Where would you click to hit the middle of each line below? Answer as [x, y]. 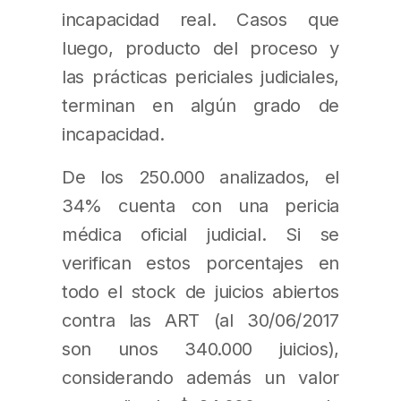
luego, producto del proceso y [200, 47]
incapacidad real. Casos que [200, 19]
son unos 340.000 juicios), [200, 348]
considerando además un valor [200, 377]
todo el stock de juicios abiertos [200, 291]
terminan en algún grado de [200, 105]
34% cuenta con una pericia [200, 205]
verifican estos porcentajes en [200, 262]
